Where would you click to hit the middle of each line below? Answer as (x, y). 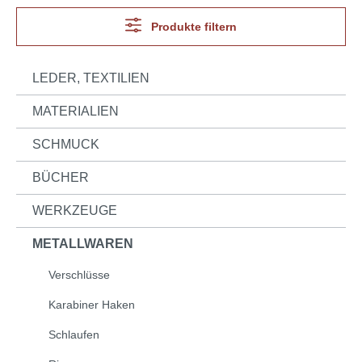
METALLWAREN (83, 243)
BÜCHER (61, 177)
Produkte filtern (194, 26)
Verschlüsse (79, 274)
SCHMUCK (66, 144)
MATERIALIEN (76, 111)
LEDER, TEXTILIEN (91, 78)
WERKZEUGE (75, 210)
